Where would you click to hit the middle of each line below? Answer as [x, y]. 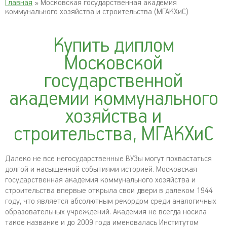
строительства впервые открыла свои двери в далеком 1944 [109, 191]
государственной [113, 81]
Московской [113, 64]
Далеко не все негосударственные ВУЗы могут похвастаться [108, 159]
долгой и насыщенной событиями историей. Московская [101, 169]
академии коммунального [113, 99]
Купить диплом [113, 46]
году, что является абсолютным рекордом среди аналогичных [111, 201]
